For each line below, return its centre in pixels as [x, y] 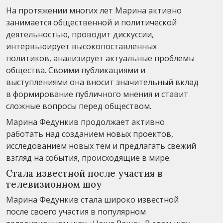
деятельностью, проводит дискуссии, [80, 34]
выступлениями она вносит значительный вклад [102, 82]
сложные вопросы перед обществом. [79, 106]
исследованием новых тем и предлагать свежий [101, 146]
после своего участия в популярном [76, 211]
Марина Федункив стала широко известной [92, 199]
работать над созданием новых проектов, [90, 134]
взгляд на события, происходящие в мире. [88, 158]
